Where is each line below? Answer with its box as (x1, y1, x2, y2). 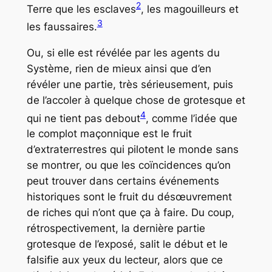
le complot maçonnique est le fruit (26, 127, 192, 140)
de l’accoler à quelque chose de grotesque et (26, 93, 245, 106)
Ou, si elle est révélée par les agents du (26, 46, 220, 59)
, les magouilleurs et (140, 2, 239, 15)
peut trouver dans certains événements (26, 175, 219, 188)
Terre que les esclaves (26, 2, 136, 15)
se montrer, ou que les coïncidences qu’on (26, 159, 231, 172)
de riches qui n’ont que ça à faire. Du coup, (26, 206, 234, 219)
